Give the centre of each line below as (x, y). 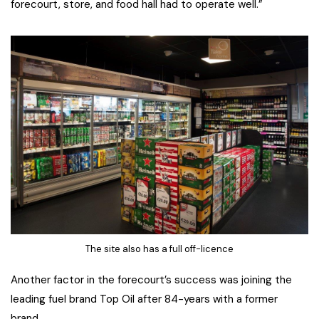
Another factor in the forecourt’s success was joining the (151, 280)
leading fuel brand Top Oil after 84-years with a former (144, 299)
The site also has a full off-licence (159, 249)
